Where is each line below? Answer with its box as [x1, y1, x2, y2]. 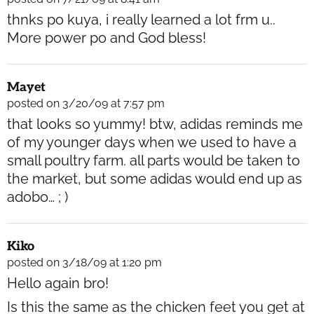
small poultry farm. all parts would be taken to [7, 152, 300, 170]
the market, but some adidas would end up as [7, 170, 302, 188]
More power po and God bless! [7, 29, 206, 47]
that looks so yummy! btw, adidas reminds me [7, 116, 303, 133]
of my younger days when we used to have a [7, 134, 296, 151]
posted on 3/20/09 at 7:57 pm [7, 97, 165, 111]
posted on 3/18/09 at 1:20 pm [7, 256, 162, 270]
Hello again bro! [7, 275, 109, 292]
